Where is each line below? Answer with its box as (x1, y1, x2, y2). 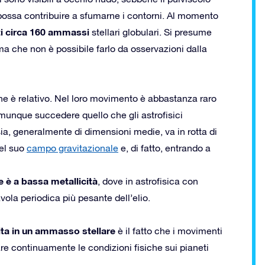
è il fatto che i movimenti (115, 225, 222, 236)
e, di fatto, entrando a (118, 142, 211, 153)
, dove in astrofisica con (98, 175, 198, 186)
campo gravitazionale (27, 142, 118, 153)
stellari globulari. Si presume (89, 26, 212, 37)
